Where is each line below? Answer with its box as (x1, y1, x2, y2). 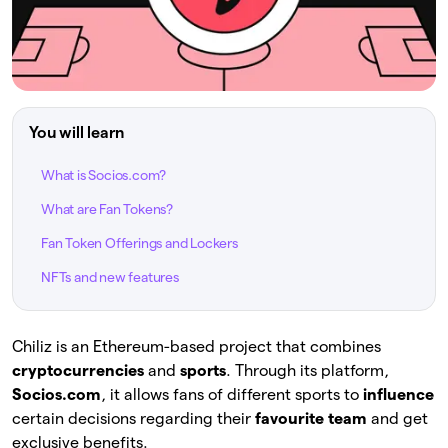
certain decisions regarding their (12, 410, 255, 428)
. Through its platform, (226, 362, 389, 380)
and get (367, 410, 428, 428)
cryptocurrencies (12, 362, 148, 380)
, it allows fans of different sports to (101, 386, 363, 404)
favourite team (255, 410, 367, 428)
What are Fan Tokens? (41, 201, 173, 218)
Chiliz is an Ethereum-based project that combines (12, 338, 381, 356)
